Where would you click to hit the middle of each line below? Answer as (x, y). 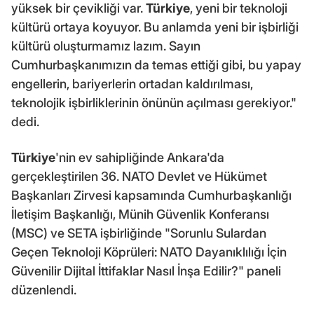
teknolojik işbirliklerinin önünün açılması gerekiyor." (154, 102)
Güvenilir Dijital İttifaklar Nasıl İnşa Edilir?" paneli (146, 271)
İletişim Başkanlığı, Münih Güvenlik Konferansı (140, 214)
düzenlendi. (44, 289)
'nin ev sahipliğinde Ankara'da (140, 157)
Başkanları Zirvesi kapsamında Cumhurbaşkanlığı (151, 195)
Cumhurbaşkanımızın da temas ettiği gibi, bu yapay (156, 64)
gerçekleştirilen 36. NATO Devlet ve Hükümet (139, 176)
